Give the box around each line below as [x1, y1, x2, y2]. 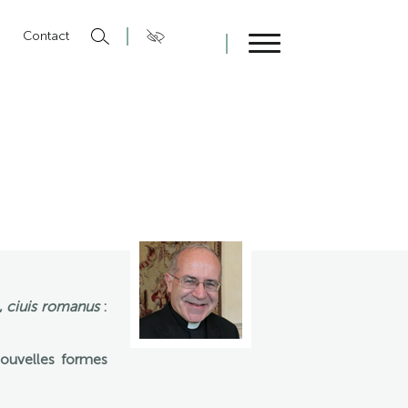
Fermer [264, 58, 306, 74]
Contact [22, 27, 69, 44]
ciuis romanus [6, 298, 104, 315]
